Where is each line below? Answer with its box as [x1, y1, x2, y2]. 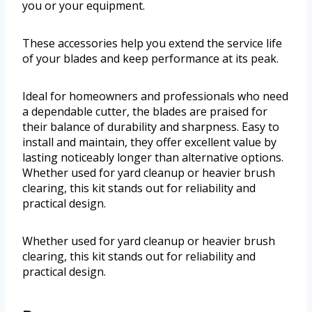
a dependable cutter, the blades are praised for [22, 104, 267, 120]
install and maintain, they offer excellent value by [22, 134, 276, 150]
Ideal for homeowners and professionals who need [22, 88, 288, 104]
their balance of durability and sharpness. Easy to [22, 119, 279, 135]
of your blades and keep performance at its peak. [22, 51, 279, 67]
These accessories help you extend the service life [22, 36, 282, 52]
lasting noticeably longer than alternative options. [22, 150, 283, 166]
